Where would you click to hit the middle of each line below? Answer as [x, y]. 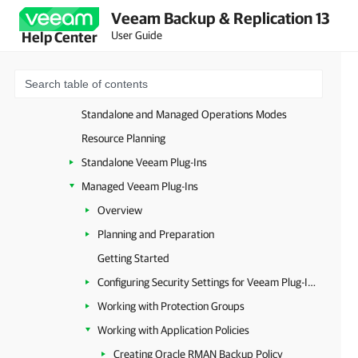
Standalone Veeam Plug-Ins [144, 162]
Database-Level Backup [120, 90]
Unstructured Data [93, 18]
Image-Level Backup [112, 66]
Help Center [59, 37]
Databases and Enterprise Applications [139, 42]
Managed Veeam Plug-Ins [140, 186]
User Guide [137, 35]
